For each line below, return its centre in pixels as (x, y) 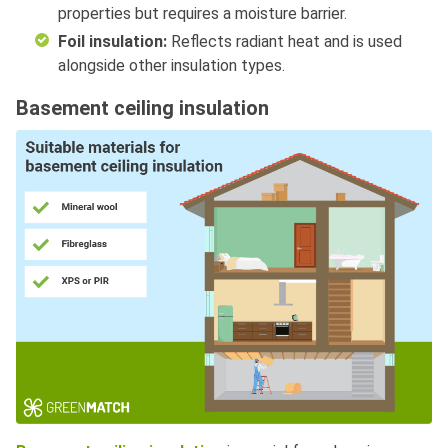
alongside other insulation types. (171, 65)
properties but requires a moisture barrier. (202, 13)
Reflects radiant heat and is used (284, 41)
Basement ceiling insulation (142, 107)
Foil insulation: (112, 41)
